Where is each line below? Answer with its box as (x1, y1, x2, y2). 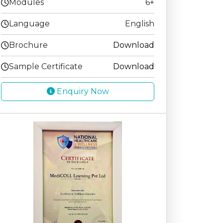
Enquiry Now (90, 86, 109, 96)
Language (9, 18, 50, 28)
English (125, 18, 154, 28)
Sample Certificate (9, 61, 83, 71)
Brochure (9, 40, 48, 50)
